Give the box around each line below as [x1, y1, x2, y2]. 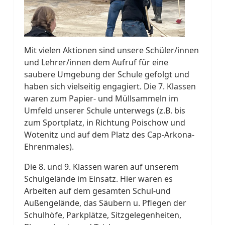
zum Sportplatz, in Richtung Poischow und [24, 117, 185, 128]
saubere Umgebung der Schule [24, 68, 145, 80]
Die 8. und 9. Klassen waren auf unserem [24, 161, 179, 172]
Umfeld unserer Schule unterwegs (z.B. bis [24, 104, 185, 116]
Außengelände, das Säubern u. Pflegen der [24, 197, 186, 208]
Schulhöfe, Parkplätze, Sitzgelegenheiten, [24, 209, 181, 220]
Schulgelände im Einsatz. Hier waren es [24, 173, 173, 184]
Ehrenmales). [24, 141, 74, 152]
